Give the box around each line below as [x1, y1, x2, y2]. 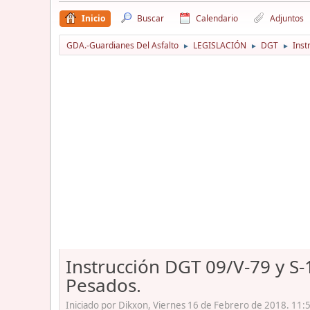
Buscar [137, 12, 164, 24]
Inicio [82, 12, 105, 24]
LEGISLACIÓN [193, 39, 246, 51]
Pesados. [66, 272, 141, 298]
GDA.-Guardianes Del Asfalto [66, 39, 179, 51]
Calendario [196, 12, 238, 24]
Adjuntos [270, 12, 304, 24]
